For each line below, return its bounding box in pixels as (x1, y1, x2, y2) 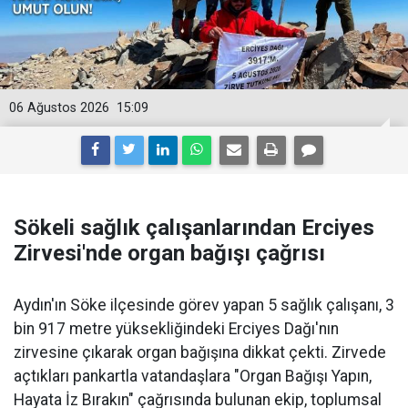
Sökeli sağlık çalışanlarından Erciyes (14, 215, 374, 241)
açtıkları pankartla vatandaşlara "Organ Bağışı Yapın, (14, 367, 372, 386)
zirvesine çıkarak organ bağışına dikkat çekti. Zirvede (14, 343, 386, 362)
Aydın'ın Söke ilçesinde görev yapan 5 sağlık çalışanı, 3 (14, 296, 394, 315)
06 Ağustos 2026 (9, 100, 109, 117)
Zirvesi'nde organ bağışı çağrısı (14, 240, 325, 267)
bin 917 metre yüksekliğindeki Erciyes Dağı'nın (14, 320, 339, 339)
